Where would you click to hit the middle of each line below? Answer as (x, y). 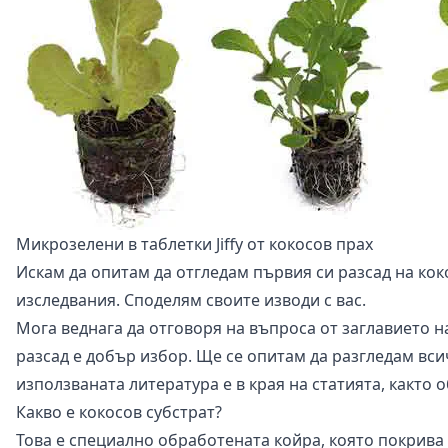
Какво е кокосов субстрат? (119, 411)
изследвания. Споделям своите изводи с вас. (191, 299)
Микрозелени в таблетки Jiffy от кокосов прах (194, 243)
